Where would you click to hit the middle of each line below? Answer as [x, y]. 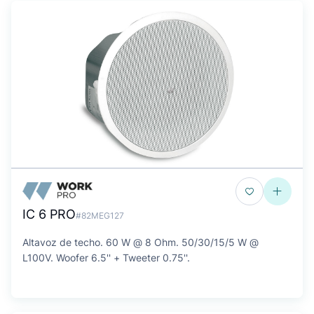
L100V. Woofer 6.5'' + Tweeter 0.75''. [106, 258]
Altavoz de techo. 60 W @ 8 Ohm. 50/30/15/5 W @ [141, 242]
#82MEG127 [100, 216]
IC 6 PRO [49, 214]
